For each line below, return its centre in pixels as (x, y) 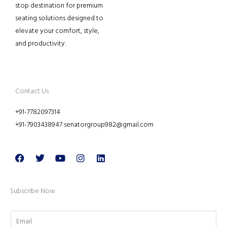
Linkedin (116, 157)
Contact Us (32, 91)
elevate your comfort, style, (57, 31)
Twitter (53, 157)
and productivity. (41, 44)
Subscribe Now (33, 191)
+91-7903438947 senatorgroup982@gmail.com (84, 125)
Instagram (99, 157)
